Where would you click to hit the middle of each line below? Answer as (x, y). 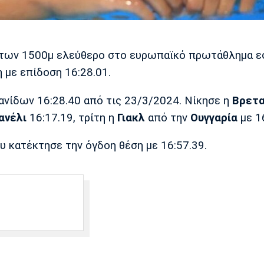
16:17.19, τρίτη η (72, 118)
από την (168, 118)
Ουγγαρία (214, 118)
